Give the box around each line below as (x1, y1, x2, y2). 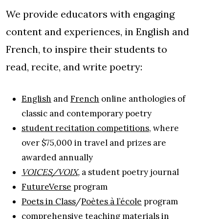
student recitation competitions (22, 122, 149, 133)
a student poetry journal (82, 166, 179, 177)
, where (149, 122, 179, 133)
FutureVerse (22, 181, 71, 192)
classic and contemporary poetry (22, 108, 152, 119)
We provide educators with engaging (6, 7, 175, 20)
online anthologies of (99, 93, 185, 104)
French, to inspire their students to (6, 43, 167, 55)
